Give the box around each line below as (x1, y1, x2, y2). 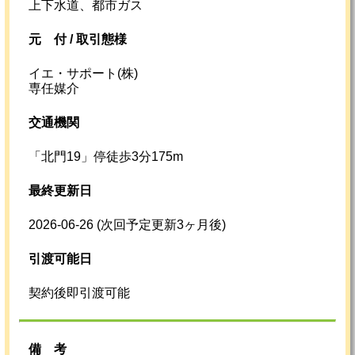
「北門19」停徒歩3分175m (29, 150, 183, 164)
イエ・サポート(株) (29, 67, 138, 81)
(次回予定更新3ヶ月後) (97, 218, 226, 232)
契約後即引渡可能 (29, 286, 130, 300)
